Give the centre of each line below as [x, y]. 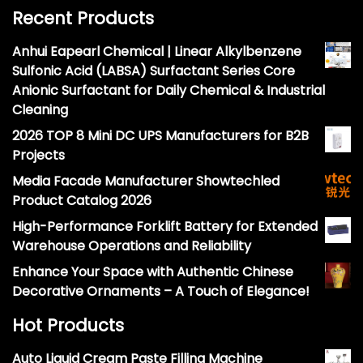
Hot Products [68, 326]
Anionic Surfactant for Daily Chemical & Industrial [169, 91]
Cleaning [40, 110]
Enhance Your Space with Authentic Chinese [153, 272]
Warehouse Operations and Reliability [132, 246]
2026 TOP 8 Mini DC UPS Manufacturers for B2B [160, 136]
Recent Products [83, 19]
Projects [38, 156]
